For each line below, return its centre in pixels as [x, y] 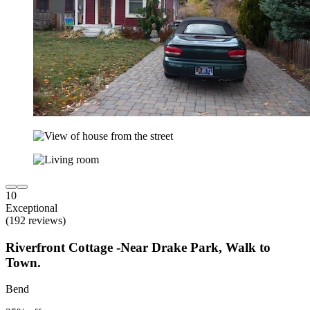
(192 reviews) [36, 220]
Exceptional [31, 208]
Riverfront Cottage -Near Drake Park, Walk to [138, 247]
